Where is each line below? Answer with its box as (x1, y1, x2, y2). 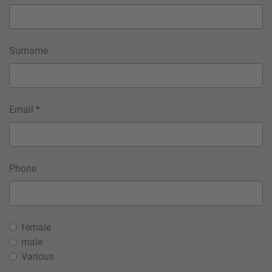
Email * (9, 103, 40, 115)
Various (21, 250, 54, 262)
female (21, 221, 51, 233)
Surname (9, 44, 48, 56)
